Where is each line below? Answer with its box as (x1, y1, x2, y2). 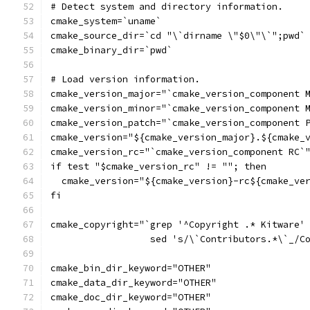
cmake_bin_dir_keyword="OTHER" (51, 262, 211, 274)
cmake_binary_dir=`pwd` (51, 44, 172, 56)
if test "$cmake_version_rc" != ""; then (51, 161, 266, 172)
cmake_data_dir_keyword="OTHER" (51, 277, 217, 289)
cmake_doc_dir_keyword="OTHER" (51, 291, 211, 303)
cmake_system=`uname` (51, 15, 161, 27)
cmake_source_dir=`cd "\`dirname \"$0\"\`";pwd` (51, 30, 305, 42)
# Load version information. (51, 73, 200, 85)
